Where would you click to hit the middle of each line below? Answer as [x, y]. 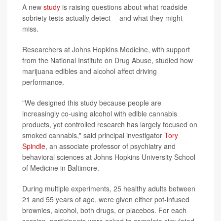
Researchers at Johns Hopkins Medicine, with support [106, 50]
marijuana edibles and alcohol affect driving [90, 71]
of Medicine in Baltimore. [61, 168]
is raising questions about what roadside [124, 7]
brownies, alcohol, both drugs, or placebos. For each [104, 210]
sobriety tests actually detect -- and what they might [102, 18]
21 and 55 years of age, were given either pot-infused [106, 200]
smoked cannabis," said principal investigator [93, 135]
